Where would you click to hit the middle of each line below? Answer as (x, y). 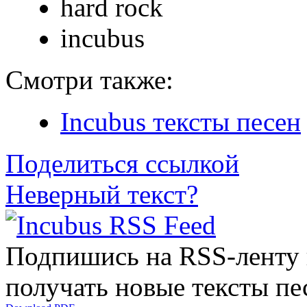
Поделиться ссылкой (122, 163)
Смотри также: (89, 79)
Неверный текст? (102, 194)
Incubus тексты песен (181, 121)
